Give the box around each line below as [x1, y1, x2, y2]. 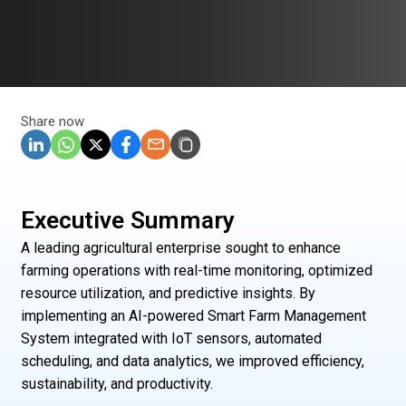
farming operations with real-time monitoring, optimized [21, 261, 372, 279]
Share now [21, 112, 84, 130]
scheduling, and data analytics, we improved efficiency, [21, 352, 364, 370]
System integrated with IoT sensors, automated [21, 329, 322, 347]
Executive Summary [21, 205, 235, 234]
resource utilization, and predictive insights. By [21, 284, 315, 302]
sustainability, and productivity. [21, 374, 213, 392]
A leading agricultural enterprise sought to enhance [21, 238, 341, 256]
